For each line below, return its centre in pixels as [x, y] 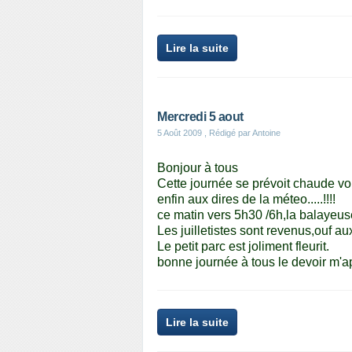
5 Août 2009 [180, 133]
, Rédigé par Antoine [241, 133]
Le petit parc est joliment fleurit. [243, 246]
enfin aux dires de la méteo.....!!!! [246, 199]
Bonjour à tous [198, 168]
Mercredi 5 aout [200, 117]
